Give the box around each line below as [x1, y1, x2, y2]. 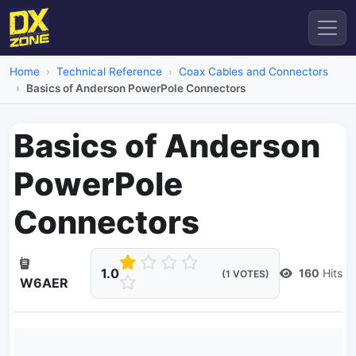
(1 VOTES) [222, 267, 269, 280]
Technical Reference [56, 65, 162, 78]
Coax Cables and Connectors [179, 65, 328, 78]
